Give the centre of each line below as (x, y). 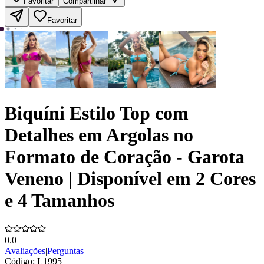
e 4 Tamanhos (60, 201)
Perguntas (65, 250)
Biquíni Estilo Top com (97, 113)
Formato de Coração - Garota (125, 157)
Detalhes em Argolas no (99, 135)
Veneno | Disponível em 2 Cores (130, 179)
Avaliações (25, 250)
